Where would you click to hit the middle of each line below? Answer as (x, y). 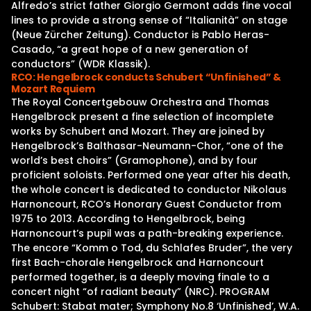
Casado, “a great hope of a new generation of (130, 49)
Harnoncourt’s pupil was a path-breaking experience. (147, 233)
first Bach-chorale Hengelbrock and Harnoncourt (137, 262)
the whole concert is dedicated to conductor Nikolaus (149, 190)
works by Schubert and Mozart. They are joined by (138, 131)
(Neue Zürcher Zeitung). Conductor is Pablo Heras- (140, 35)
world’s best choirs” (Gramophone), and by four (134, 160)
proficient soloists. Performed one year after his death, (151, 175)
